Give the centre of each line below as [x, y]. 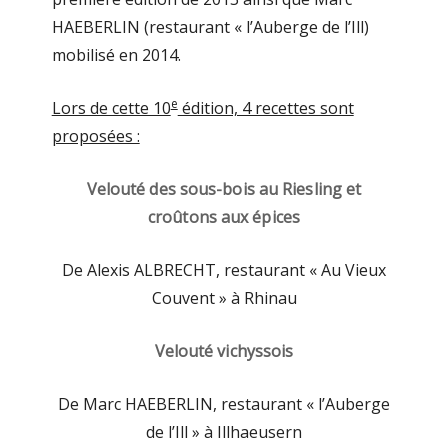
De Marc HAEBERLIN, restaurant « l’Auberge [224, 403]
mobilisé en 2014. [116, 54]
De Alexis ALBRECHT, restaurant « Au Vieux [224, 269]
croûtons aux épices [224, 216]
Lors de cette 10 [111, 107]
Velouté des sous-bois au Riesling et [224, 188]
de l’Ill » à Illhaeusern [224, 431]
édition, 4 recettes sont [265, 107]
